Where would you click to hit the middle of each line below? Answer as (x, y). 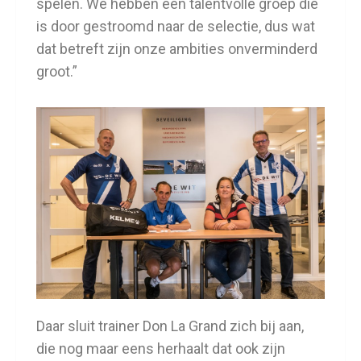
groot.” (57, 71)
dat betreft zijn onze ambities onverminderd (177, 48)
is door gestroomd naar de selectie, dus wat (176, 26)
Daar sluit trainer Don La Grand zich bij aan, (170, 326)
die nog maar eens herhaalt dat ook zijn (161, 349)
